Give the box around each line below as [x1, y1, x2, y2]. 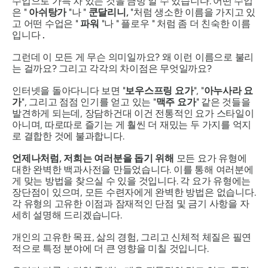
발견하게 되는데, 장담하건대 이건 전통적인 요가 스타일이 [12, 108, 254, 119]
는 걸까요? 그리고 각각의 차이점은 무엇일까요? [12, 63, 212, 74]
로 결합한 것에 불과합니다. [12, 130, 124, 142]
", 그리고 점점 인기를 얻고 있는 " [21, 96, 156, 108]
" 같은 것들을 [196, 96, 251, 108]
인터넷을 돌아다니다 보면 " [12, 85, 126, 96]
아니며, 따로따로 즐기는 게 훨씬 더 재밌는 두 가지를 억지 [12, 119, 252, 130]
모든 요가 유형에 [173, 153, 247, 164]
